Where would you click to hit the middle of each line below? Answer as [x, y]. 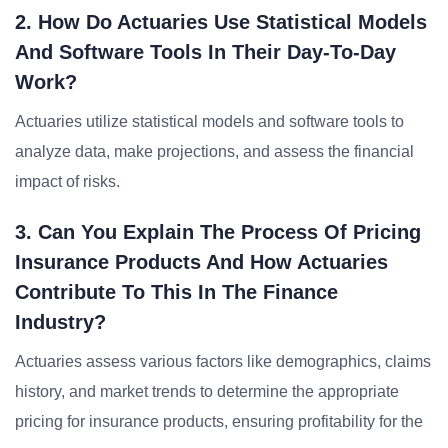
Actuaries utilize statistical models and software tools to [209, 121]
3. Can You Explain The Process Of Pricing [218, 232]
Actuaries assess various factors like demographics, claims [223, 361]
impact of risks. [67, 181]
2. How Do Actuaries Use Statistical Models [221, 22]
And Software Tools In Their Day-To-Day [205, 52]
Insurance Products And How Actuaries [201, 262]
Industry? [60, 322]
